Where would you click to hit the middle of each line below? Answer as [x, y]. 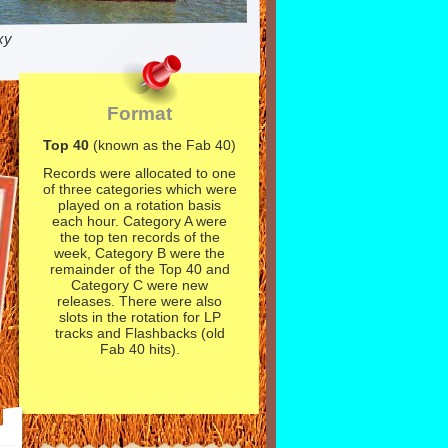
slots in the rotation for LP [139, 317]
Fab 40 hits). [139, 349]
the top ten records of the [139, 237]
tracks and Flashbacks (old [139, 333]
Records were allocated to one [139, 173]
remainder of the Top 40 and [139, 269]
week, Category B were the [139, 253]
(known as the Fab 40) [164, 145]
